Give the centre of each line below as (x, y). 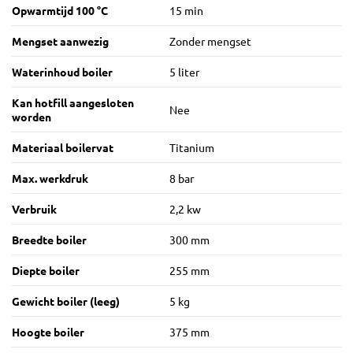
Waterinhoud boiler (62, 72)
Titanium (192, 148)
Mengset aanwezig (60, 41)
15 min (186, 11)
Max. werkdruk (50, 178)
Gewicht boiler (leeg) (66, 301)
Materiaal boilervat (63, 148)
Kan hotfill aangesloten (73, 103)
